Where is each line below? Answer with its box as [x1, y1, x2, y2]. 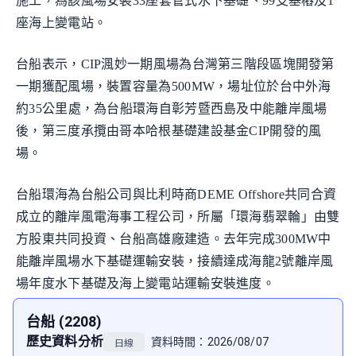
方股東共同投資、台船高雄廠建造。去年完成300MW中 [16, 232, 331, 246]
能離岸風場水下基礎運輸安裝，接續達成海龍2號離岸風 [16, 254, 334, 268]
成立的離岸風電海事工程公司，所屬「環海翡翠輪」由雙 [16, 210, 340, 223]
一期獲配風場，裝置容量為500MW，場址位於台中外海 [16, 79, 331, 93]
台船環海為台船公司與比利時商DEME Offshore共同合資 [16, 188, 337, 201]
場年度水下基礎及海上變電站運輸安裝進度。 [16, 277, 275, 290]
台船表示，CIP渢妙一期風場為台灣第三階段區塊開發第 [16, 57, 335, 71]
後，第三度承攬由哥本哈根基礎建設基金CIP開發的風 [16, 124, 322, 137]
